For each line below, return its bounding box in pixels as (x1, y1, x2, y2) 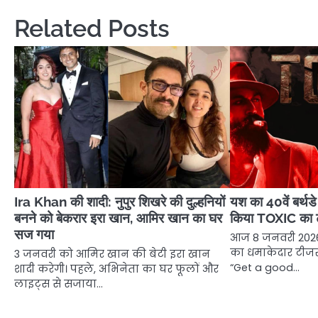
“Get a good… (230, 260, 300, 275)
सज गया (14, 226, 54, 242)
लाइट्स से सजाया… (14, 276, 103, 291)
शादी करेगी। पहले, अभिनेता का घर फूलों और (14, 261, 219, 276)
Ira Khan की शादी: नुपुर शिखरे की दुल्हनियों (14, 193, 225, 209)
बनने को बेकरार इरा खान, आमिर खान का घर (14, 209, 222, 226)
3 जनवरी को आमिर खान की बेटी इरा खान (14, 246, 210, 261)
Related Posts (14, 13, 170, 43)
